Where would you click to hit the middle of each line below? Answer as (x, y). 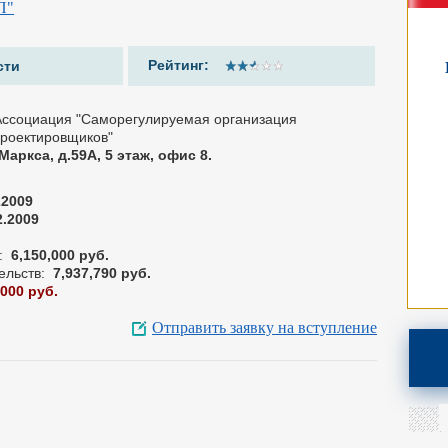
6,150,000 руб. (60, 255)
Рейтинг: (181, 65)
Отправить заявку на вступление (264, 327)
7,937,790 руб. (102, 273)
